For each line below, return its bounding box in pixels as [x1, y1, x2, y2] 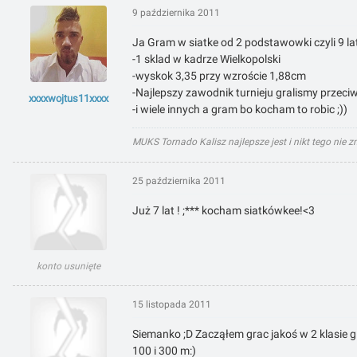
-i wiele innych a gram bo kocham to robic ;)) [132, 103, 347, 116]
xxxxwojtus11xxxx [29, 92, 108, 105]
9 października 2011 [132, 7, 220, 19]
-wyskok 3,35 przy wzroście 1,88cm [132, 69, 306, 83]
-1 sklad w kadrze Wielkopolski [132, 53, 280, 66]
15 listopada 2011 [132, 299, 211, 311]
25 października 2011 [132, 175, 226, 187]
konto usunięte [37, 261, 100, 273]
